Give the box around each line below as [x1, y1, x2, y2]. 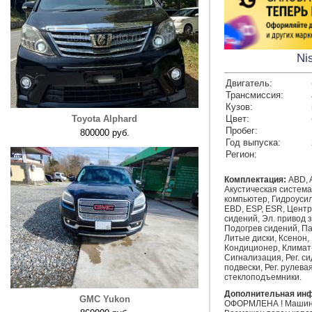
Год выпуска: [226, 137, 281, 148]
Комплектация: [224, 175, 286, 185]
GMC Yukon [79, 294, 130, 304]
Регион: [226, 149, 257, 159]
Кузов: [226, 102, 253, 112]
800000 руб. [79, 127, 130, 138]
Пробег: [226, 125, 258, 136]
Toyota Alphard [72, 114, 137, 124]
